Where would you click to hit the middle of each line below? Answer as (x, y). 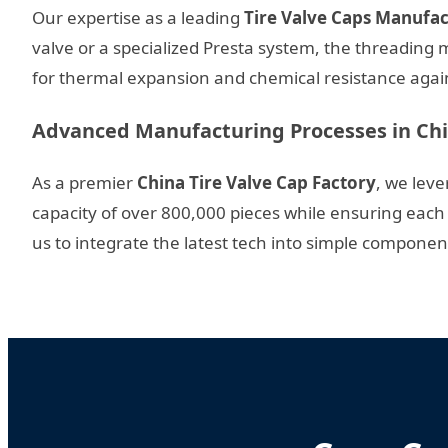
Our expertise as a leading (138, 18)
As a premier (84, 183)
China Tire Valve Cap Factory (256, 183)
